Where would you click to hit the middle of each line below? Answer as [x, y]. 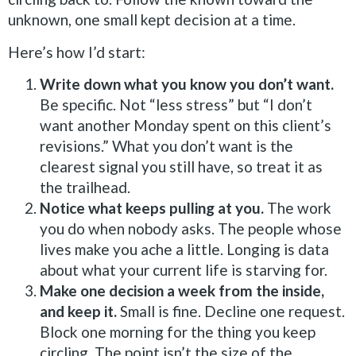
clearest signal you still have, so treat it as [181, 166]
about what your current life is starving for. [184, 269]
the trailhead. [85, 187]
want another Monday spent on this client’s [186, 125]
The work [298, 207]
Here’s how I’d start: [77, 52]
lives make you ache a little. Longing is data [184, 249]
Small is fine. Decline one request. [231, 311]
